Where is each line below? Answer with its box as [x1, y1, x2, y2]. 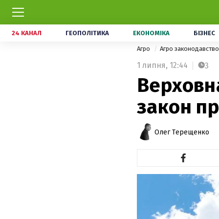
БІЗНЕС [194, 29, 215, 37]
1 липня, [137, 61, 168, 70]
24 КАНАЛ [12, 29, 42, 37]
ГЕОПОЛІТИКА [66, 29, 109, 37]
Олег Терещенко [154, 128, 209, 136]
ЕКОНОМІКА [133, 29, 170, 37]
